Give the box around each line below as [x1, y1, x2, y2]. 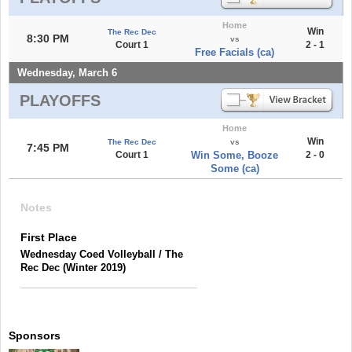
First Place [20, 231, 77, 244]
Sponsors [9, 329, 60, 342]
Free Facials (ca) [195, 46, 274, 58]
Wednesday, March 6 [17, 67, 117, 79]
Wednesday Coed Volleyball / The [20, 248, 183, 260]
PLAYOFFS [20, 92, 101, 109]
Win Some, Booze [191, 149, 278, 161]
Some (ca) [210, 163, 259, 174]
